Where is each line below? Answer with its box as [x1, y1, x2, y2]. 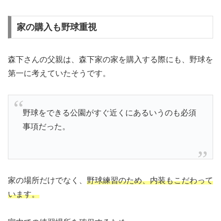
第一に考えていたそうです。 [8, 69, 110, 77]
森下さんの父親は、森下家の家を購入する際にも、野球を [8, 55, 213, 64]
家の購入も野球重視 [16, 22, 97, 32]
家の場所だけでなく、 [8, 176, 87, 184]
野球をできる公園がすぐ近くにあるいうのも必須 [22, 108, 196, 117]
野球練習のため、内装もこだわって [87, 176, 213, 184]
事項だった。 [22, 122, 70, 131]
